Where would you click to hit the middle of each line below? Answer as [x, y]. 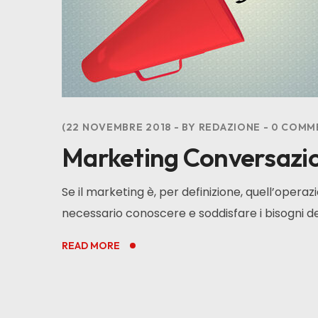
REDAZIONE [230, 127]
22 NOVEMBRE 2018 [118, 127]
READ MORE [91, 246]
